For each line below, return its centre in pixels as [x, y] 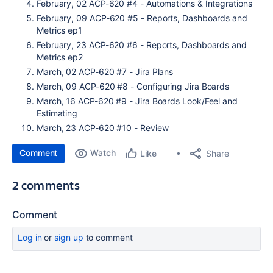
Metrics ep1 [60, 30]
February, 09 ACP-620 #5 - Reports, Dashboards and [142, 18]
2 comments [46, 185]
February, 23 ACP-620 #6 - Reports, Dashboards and [142, 45]
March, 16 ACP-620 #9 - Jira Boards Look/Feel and [137, 101]
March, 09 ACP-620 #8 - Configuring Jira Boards [133, 86]
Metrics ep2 [60, 57]
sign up [69, 237]
